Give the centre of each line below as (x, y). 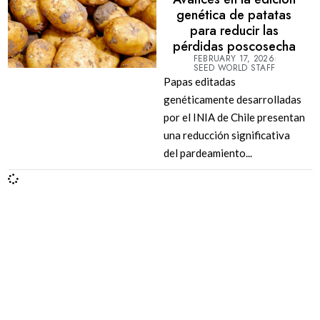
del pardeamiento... (207, 153)
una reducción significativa (226, 135)
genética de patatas (234, 15)
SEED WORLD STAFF (234, 68)
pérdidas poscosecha (234, 47)
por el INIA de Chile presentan (234, 117)
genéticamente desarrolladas (232, 100)
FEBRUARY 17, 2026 (234, 59)
